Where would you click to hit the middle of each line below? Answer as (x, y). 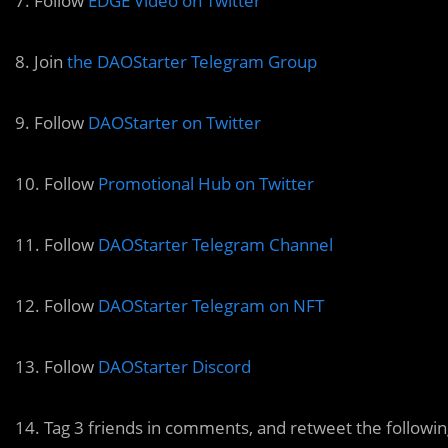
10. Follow (56, 183)
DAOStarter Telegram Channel (215, 244)
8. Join (41, 61)
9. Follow (51, 122)
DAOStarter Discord (174, 366)
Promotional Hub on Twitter (206, 183)
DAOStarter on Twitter (174, 122)
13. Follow (56, 366)
